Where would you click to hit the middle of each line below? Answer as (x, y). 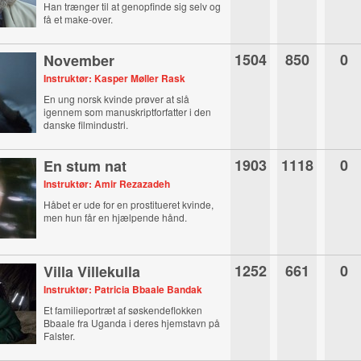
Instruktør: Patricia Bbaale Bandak (123, 289)
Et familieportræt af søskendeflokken (123, 310)
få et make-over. (79, 19)
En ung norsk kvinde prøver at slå (117, 99)
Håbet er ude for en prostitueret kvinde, (129, 204)
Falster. (60, 336)
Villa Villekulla (92, 272)
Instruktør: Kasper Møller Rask (115, 78)
